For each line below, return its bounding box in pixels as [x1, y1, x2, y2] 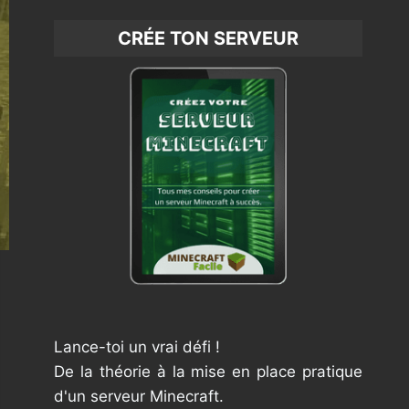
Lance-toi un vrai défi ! [54, 338, 221, 357]
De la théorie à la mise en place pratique [54, 362, 362, 382]
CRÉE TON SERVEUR [118, 27, 299, 49]
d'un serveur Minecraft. [54, 387, 225, 406]
